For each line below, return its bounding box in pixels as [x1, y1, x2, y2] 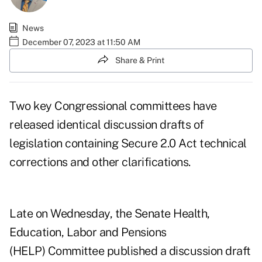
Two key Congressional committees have [9, 99, 217, 113]
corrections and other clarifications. [9, 155, 191, 170]
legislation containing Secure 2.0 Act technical [9, 136, 247, 151]
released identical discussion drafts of [9, 118, 204, 132]
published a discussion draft [106, 244, 251, 258]
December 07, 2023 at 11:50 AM [22, 37, 140, 47]
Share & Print [115, 55, 164, 65]
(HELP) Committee [9, 244, 107, 258]
